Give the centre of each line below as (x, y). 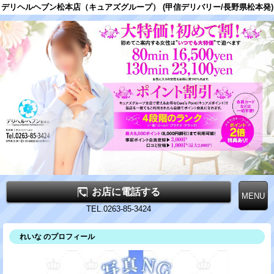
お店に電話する (126, 191)
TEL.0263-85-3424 (119, 209)
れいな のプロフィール (57, 236)
